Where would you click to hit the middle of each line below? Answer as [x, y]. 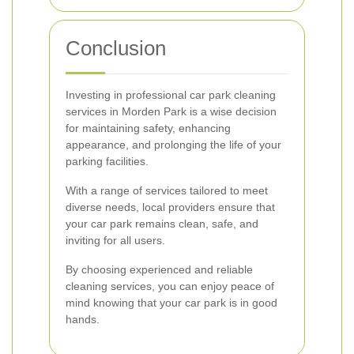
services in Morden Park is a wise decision [171, 111]
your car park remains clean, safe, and [162, 224]
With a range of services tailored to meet [167, 190]
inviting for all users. [115, 240]
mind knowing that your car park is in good [171, 303]
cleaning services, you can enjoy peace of [170, 286]
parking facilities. [107, 161]
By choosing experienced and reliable [159, 269]
